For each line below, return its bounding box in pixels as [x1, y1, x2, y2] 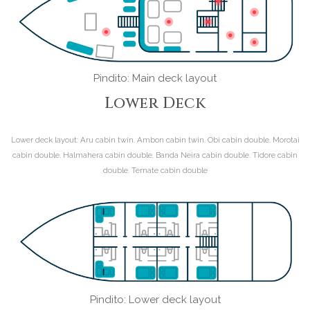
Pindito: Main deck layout [93, 72, 217, 85]
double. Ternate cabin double [102, 165, 208, 175]
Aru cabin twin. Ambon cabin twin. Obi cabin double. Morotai [77, 134, 300, 145]
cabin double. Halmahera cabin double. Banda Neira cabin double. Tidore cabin [12, 149, 298, 160]
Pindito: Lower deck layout [89, 293, 221, 307]
